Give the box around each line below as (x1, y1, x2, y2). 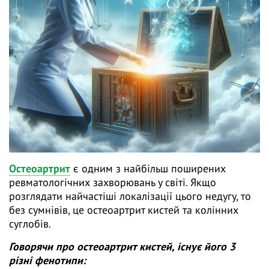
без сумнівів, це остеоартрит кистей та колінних (9, 203, 238, 217)
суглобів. (9, 217, 53, 231)
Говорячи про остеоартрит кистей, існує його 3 (9, 240, 235, 254)
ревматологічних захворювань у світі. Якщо (9, 175, 216, 190)
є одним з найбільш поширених (70, 162, 226, 176)
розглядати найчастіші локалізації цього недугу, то (9, 189, 251, 204)
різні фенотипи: (9, 253, 89, 268)
